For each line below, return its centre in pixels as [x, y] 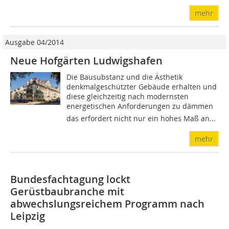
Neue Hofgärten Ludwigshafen [86, 61]
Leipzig [28, 216]
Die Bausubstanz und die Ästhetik [125, 77]
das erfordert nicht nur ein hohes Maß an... [141, 119]
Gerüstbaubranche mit [67, 192]
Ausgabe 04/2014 [35, 42]
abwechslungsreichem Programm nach [107, 204]
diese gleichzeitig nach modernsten [128, 97]
